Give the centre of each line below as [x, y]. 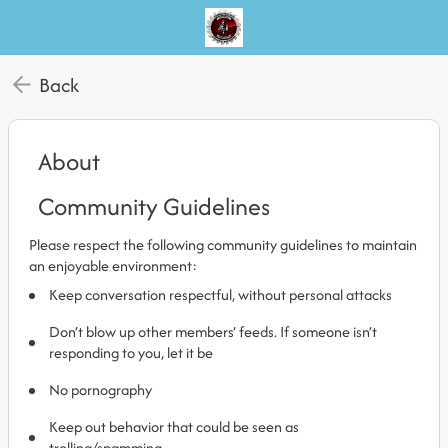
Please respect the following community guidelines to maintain [223, 244]
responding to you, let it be [131, 352]
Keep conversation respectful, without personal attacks [220, 294]
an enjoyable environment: [113, 265]
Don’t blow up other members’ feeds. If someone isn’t [213, 331]
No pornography [100, 389]
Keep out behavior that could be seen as [174, 426]
